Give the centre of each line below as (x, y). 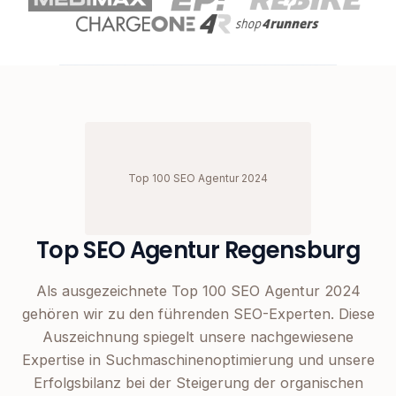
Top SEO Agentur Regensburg (198, 251)
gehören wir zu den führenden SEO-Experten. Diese (198, 314)
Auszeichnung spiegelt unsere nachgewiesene (198, 337)
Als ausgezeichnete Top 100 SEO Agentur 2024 (198, 291)
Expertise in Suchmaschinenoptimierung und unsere (198, 360)
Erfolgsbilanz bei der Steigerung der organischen (198, 383)
